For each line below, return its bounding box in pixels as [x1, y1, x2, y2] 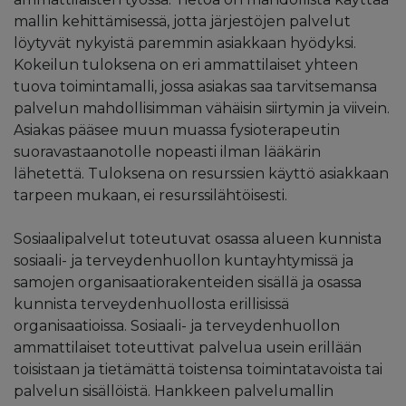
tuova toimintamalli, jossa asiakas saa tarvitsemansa [14, 77, 377, 95]
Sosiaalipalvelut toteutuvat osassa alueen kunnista [14, 229, 382, 247]
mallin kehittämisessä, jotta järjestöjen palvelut [14, 12, 351, 30]
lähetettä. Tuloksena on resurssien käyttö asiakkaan [14, 164, 389, 182]
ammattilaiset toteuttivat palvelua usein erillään [14, 338, 362, 356]
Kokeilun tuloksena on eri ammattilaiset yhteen [14, 55, 358, 73]
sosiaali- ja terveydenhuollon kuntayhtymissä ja [14, 251, 353, 269]
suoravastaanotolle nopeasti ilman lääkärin [14, 142, 321, 160]
